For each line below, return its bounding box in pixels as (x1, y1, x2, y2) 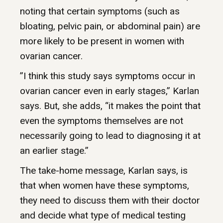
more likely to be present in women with (20, 35, 184, 47)
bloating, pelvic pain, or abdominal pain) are (20, 20, 200, 32)
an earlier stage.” (20, 145, 89, 157)
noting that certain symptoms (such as (20, 5, 180, 17)
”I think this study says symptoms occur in (20, 70, 195, 82)
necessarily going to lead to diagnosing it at (20, 130, 201, 142)
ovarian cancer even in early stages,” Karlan (20, 85, 199, 97)
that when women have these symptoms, (20, 180, 189, 192)
